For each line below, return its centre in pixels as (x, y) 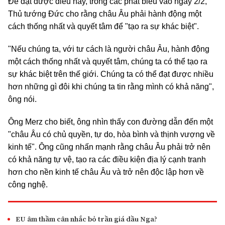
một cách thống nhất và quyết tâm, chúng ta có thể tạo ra (108, 61)
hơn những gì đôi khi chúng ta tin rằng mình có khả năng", (111, 86)
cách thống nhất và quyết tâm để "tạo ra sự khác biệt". (103, 26)
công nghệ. (28, 184)
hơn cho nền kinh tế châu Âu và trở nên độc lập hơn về (106, 172)
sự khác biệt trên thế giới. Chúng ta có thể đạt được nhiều (111, 74)
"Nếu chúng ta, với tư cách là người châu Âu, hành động (109, 49)
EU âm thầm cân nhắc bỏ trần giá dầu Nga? (86, 219)
